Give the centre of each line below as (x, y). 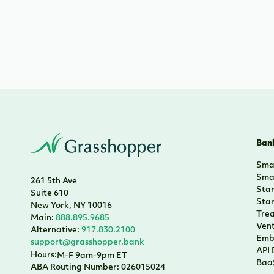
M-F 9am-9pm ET (92, 256)
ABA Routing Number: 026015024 (98, 268)
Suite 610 (50, 194)
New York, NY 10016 (71, 206)
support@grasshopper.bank (87, 243)
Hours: (44, 255)
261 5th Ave (54, 181)
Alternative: (55, 230)
